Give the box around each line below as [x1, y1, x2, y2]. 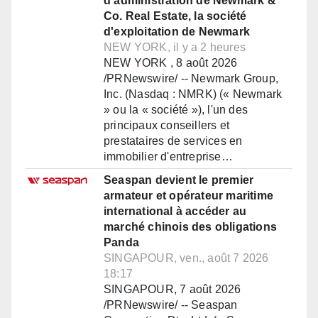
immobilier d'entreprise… [104, 150, 233, 163]
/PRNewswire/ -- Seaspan [104, 299, 238, 312]
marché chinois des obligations [104, 221, 277, 234]
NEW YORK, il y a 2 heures [104, 41, 246, 54]
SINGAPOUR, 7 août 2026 [104, 283, 241, 296]
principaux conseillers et [104, 119, 229, 132]
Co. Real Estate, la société [104, 10, 247, 23]
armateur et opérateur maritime [104, 190, 273, 202]
